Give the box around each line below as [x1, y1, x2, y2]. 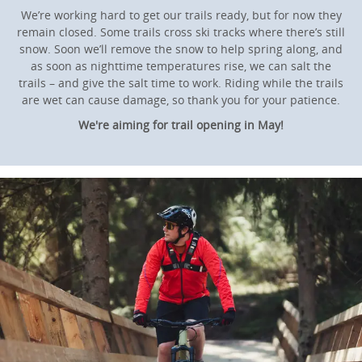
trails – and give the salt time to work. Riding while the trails [19, 74, 343, 90]
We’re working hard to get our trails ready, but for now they [20, 6, 342, 23]
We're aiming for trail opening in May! [78, 116, 284, 133]
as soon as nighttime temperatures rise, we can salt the [31, 57, 331, 74]
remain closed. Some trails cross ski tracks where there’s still [17, 23, 345, 40]
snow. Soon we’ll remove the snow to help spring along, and [19, 40, 343, 57]
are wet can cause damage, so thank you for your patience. [22, 91, 340, 107]
